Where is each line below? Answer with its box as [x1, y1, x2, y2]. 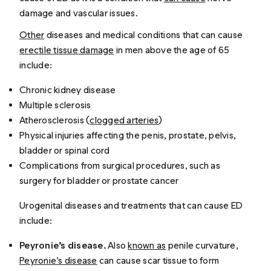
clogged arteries [90, 114, 159, 126]
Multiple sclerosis [19, 99, 91, 111]
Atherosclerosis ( [19, 114, 90, 126]
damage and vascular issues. [19, 7, 138, 19]
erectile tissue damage [19, 44, 114, 56]
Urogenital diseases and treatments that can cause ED [19, 199, 243, 211]
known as [128, 239, 166, 251]
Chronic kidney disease [19, 83, 116, 96]
